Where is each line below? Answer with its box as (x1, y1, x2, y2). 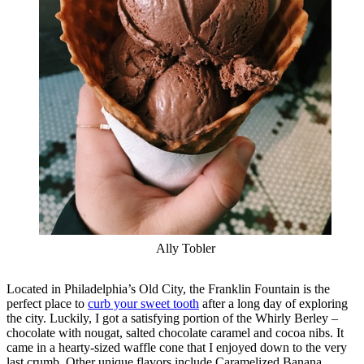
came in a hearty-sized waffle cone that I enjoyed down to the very (6, 340, 347, 354)
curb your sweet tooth (88, 296, 199, 310)
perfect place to (6, 296, 88, 310)
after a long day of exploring (199, 296, 348, 310)
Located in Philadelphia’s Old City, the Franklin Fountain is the (6, 281, 330, 296)
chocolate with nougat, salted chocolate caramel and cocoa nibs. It (6, 325, 344, 340)
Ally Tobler (155, 240, 215, 255)
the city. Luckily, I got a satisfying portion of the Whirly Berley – (6, 310, 338, 325)
